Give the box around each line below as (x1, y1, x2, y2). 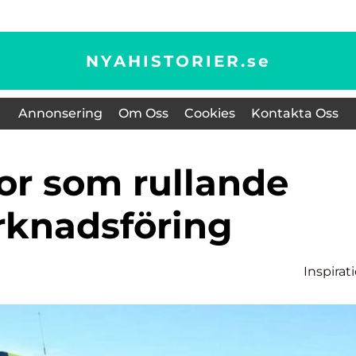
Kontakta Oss (250, 106, 339, 121)
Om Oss (118, 106, 168, 121)
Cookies (184, 106, 235, 121)
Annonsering (17, 106, 103, 121)
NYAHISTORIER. (85, 51, 247, 71)
